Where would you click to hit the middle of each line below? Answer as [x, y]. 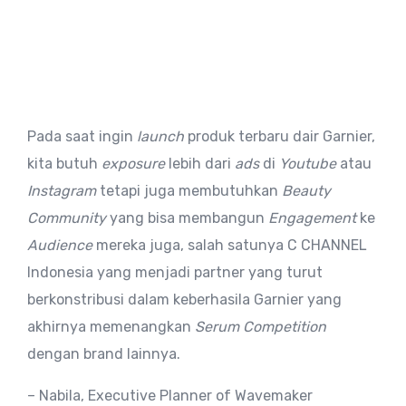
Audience [60, 245]
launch [162, 136]
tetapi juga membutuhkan [189, 190]
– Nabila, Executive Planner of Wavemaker [170, 395]
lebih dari [200, 163]
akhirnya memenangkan [111, 326]
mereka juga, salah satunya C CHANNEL [230, 245]
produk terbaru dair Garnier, [281, 136]
